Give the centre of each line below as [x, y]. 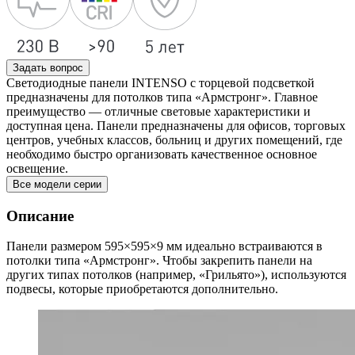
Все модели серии [57, 184]
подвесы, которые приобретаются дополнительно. [142, 289]
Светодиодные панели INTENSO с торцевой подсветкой [160, 83]
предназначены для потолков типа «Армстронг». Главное [162, 97]
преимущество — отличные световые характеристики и [158, 111]
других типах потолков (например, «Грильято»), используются [176, 275]
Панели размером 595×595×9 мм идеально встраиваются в [164, 246]
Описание [40, 216]
